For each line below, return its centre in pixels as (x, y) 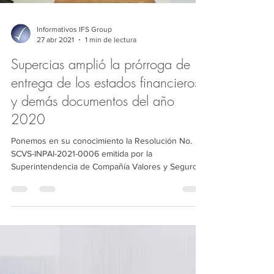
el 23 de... (29, 220)
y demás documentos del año (93, 141)
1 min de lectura (111, 80)
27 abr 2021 (55, 80)
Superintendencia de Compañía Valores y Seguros (106, 207)
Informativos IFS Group (74, 70)
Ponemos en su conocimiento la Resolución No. (102, 181)
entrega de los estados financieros (105, 123)
